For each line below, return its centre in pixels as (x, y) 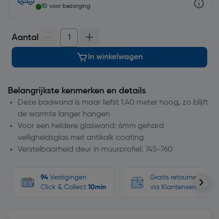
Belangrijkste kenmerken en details (77, 91)
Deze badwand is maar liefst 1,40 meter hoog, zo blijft (113, 103)
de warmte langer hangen (64, 114)
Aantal (25, 38)
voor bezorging (70, 6)
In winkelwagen (115, 57)
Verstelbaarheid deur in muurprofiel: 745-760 (95, 150)
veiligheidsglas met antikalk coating (81, 138)
